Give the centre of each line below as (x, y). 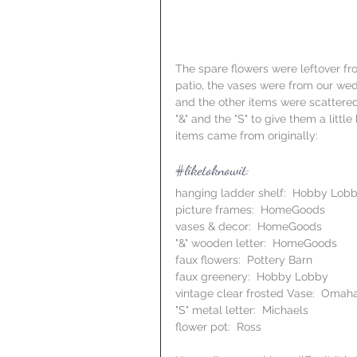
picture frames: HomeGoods (250, 210)
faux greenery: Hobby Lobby (252, 277)
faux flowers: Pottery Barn (244, 260)
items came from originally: (247, 136)
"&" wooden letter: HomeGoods (256, 243)
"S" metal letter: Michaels (242, 310)
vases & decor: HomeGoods (249, 227)
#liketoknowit (211, 170)
